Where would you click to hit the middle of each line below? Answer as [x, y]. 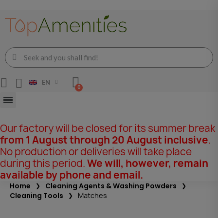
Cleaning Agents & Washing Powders [111, 186]
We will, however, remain [148, 163]
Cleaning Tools [36, 195]
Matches [92, 195]
